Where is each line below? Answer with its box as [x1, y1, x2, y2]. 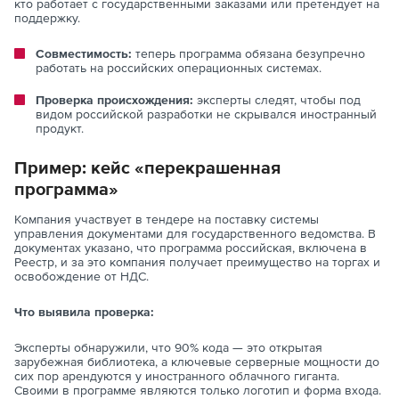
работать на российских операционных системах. [36, 61, 322, 76]
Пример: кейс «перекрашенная [14, 158, 281, 178]
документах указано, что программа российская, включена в [14, 240, 367, 256]
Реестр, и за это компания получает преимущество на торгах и [14, 255, 380, 270]
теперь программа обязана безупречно [132, 46, 365, 61]
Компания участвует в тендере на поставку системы [14, 212, 319, 227]
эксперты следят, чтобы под [193, 93, 361, 108]
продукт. [36, 121, 84, 136]
